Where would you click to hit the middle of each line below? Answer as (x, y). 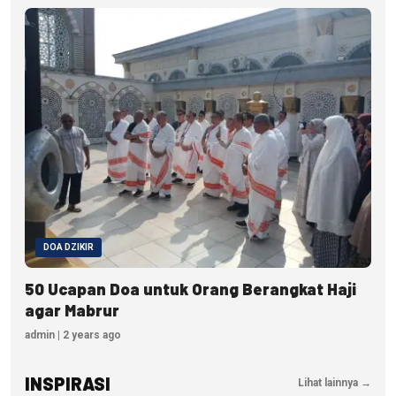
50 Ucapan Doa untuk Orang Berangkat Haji (190, 289)
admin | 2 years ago (73, 335)
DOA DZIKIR (69, 247)
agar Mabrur (72, 310)
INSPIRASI (68, 383)
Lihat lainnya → (335, 383)
